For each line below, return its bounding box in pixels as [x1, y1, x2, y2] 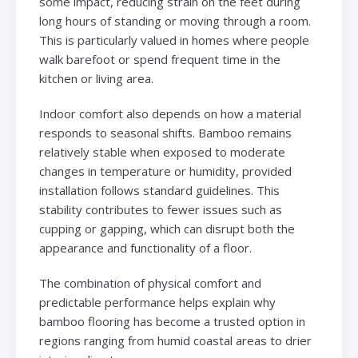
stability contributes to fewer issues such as [38, 201, 282, 218]
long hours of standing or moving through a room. [38, 13, 311, 30]
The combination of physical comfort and [38, 275, 261, 292]
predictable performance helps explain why [38, 294, 276, 311]
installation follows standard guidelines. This [38, 182, 280, 199]
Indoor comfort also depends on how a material [38, 105, 301, 122]
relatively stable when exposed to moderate [38, 144, 285, 161]
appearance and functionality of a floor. [38, 240, 252, 257]
